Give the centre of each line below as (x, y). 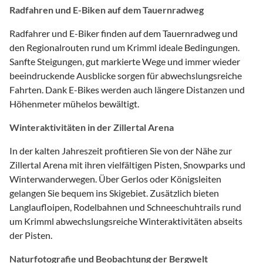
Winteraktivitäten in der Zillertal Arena (92, 127)
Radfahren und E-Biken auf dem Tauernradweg (107, 9)
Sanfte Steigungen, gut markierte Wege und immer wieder (125, 61)
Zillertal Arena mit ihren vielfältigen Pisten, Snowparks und (127, 164)
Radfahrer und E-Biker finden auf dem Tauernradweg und (124, 33)
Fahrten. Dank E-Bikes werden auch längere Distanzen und (127, 89)
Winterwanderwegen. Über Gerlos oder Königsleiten (115, 178)
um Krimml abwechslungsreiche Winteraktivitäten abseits (126, 221)
